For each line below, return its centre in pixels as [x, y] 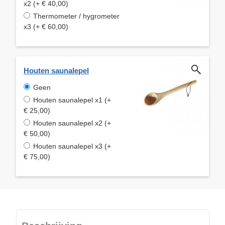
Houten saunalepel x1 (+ [72, 100]
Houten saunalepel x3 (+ [72, 146]
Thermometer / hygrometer [76, 16]
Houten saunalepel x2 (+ [72, 123]
